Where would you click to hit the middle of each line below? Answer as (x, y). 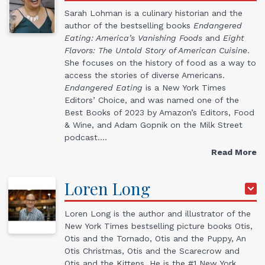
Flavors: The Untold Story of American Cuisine (156, 51)
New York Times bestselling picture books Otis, (159, 226)
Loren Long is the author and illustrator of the (158, 214)
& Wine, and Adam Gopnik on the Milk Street (153, 125)
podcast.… (86, 138)
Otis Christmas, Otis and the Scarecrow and (152, 251)
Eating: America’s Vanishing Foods (133, 38)
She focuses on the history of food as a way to (160, 63)
